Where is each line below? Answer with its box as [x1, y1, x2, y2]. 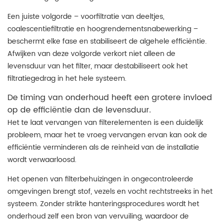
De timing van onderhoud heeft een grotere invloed [7, 91, 212, 105]
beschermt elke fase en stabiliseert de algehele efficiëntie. [7, 36, 207, 47]
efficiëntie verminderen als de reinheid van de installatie [7, 142, 199, 153]
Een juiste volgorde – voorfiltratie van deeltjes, [7, 11, 165, 22]
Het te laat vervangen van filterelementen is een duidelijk [7, 117, 203, 128]
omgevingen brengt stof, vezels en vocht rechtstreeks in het [7, 186, 213, 197]
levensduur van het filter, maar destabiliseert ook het [7, 60, 188, 72]
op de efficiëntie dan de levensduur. [7, 104, 151, 117]
